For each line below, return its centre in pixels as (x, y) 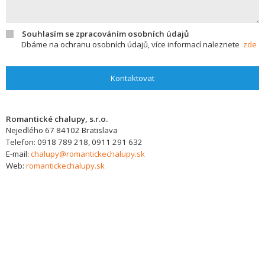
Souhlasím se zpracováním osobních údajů (105, 34)
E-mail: (18, 154)
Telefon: (22, 142)
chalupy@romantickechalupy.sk (88, 154)
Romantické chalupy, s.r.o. (57, 119)
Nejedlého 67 (30, 130)
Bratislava (100, 130)
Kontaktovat (132, 78)
